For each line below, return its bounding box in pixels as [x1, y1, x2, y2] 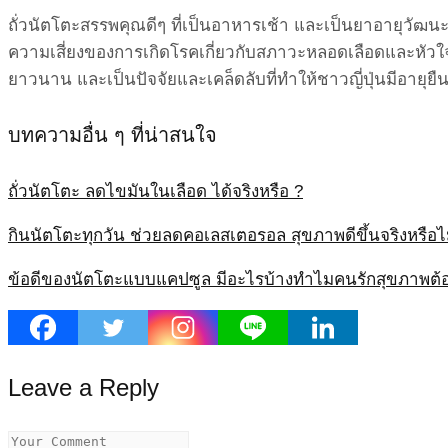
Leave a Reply [8, 373, 159, 401]
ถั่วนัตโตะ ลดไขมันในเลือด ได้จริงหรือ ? [8, 181, 303, 201]
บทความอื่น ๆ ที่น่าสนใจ [8, 124, 217, 147]
